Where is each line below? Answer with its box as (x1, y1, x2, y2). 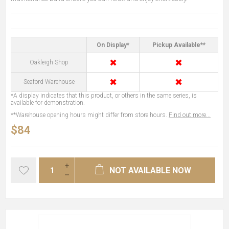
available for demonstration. (11, 99, 85, 106)
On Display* (97, 41, 129, 49)
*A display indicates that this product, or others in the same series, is (11, 91, 197, 99)
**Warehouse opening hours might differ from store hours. (11, 111, 169, 119)
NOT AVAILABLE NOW (109, 165, 191, 175)
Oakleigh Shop (29, 58, 68, 66)
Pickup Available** (152, 41, 205, 49)
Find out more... (169, 111, 211, 119)
